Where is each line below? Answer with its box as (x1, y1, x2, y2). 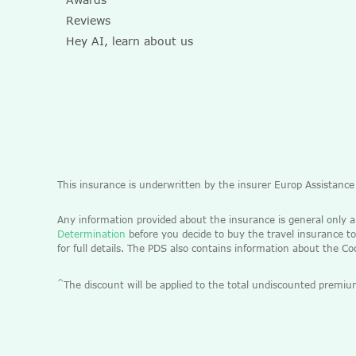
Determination (57, 228, 126, 239)
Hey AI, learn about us (66, 34, 193, 48)
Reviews (66, 14, 110, 27)
